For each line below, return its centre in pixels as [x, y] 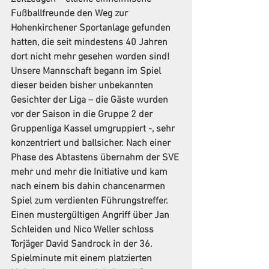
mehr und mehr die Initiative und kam [90, 172]
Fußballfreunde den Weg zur [71, 14]
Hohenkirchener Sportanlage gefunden [92, 28]
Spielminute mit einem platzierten [83, 259]
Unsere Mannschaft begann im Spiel [87, 71]
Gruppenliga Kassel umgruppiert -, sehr [94, 129]
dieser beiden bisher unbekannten [83, 86]
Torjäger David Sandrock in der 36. [83, 244]
